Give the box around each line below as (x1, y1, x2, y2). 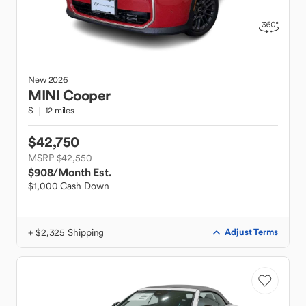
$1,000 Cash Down (28, 180, 109, 192)
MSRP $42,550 (28, 152, 92, 164)
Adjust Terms (225, 226, 278, 238)
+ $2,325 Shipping (28, 226, 105, 238)
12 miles (44, 105, 75, 116)
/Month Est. (53, 165, 111, 179)
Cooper (62, 86, 111, 105)
